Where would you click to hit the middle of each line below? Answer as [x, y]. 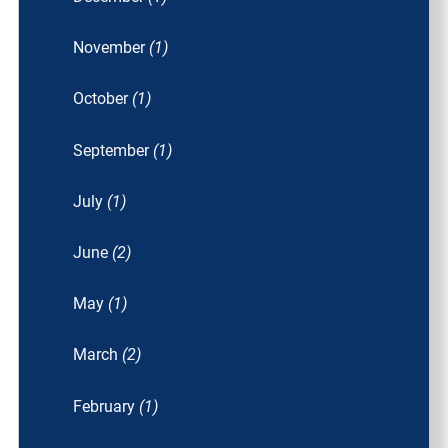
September [113, 150]
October [103, 99]
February [106, 406]
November [111, 48]
